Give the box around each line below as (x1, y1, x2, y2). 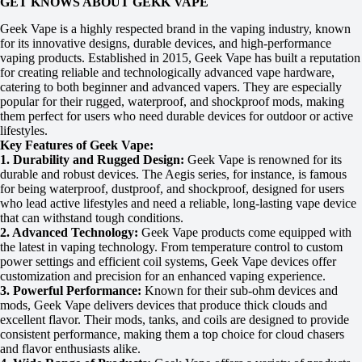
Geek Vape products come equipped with (138, 225, 351, 239)
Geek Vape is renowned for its (184, 152, 342, 166)
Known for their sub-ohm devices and (141, 283, 338, 297)
